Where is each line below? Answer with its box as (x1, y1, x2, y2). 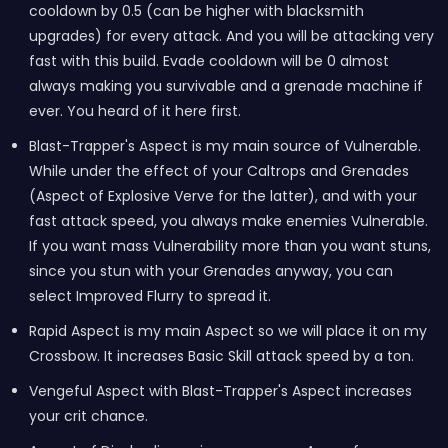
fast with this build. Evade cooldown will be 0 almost (28, 51, 389, 71)
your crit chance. (28, 406, 148, 426)
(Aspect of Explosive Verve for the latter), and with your (28, 186, 417, 206)
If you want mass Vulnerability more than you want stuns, (28, 236, 431, 256)
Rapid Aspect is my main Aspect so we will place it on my (28, 321, 427, 341)
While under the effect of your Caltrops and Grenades (28, 161, 409, 181)
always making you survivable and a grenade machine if (28, 76, 423, 96)
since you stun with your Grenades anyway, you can (28, 261, 393, 281)
